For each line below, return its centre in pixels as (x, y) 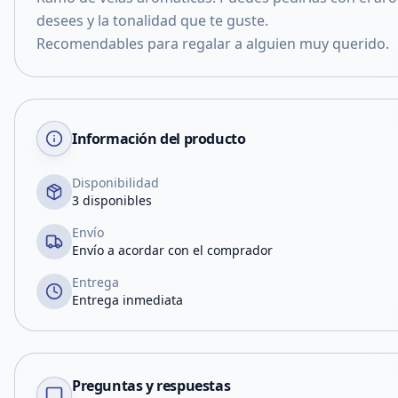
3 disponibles (112, 200)
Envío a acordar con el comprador (172, 250)
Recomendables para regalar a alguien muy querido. (213, 44)
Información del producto (159, 139)
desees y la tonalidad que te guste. (152, 20)
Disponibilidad (115, 183)
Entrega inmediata (127, 300)
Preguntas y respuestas (151, 386)
